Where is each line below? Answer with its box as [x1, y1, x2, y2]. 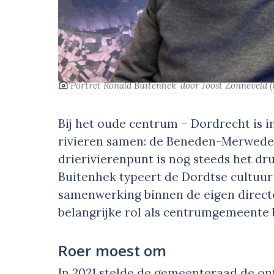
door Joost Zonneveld [180, 80, 270, 92]
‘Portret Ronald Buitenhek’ [68, 80, 181, 92]
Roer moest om [58, 240, 167, 261]
